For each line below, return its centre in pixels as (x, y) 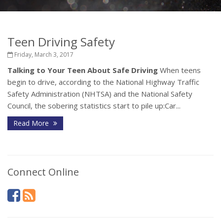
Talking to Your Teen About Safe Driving (83, 70)
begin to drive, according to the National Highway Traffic (103, 82)
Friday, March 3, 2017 (43, 55)
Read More (32, 123)
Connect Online (43, 172)
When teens (179, 70)
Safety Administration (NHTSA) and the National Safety (100, 94)
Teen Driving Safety (61, 42)
